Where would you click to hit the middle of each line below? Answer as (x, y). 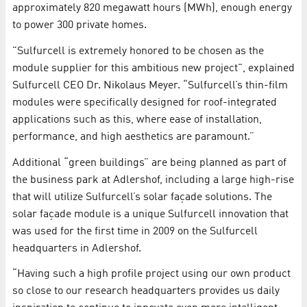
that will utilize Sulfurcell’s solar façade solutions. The (142, 197)
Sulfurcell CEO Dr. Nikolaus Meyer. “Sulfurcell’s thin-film (150, 85)
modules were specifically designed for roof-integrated (145, 102)
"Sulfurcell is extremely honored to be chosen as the (138, 51)
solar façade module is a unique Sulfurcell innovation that (150, 214)
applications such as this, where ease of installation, (137, 120)
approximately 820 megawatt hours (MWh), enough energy (152, 8)
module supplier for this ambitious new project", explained (153, 68)
